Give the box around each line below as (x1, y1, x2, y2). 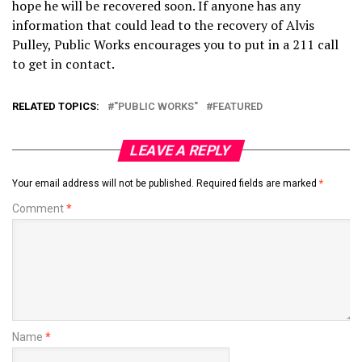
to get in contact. (12, 54, 115, 73)
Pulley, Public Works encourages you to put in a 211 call (12, 35, 339, 53)
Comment (12, 201, 66, 215)
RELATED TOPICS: (12, 99, 99, 112)
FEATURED (213, 99, 263, 112)
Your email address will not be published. (12, 177, 194, 189)
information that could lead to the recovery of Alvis (12, 15, 314, 34)
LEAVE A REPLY (128, 141, 234, 158)
